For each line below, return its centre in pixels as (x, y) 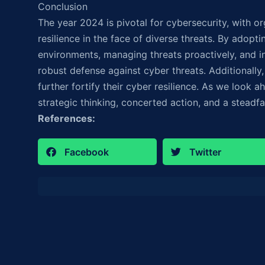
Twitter (205, 152)
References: (67, 118)
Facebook (87, 152)
